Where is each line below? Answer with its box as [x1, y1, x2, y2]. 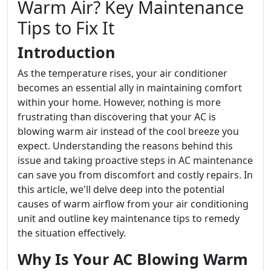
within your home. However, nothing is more [18, 96, 221, 109]
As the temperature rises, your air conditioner [18, 67, 227, 80]
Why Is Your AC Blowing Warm [18, 249, 248, 269]
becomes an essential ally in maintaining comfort [18, 81, 242, 94]
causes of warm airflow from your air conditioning [18, 197, 249, 211]
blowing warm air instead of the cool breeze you [18, 125, 239, 138]
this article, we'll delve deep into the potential [18, 183, 224, 196]
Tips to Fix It [18, 16, 114, 39]
